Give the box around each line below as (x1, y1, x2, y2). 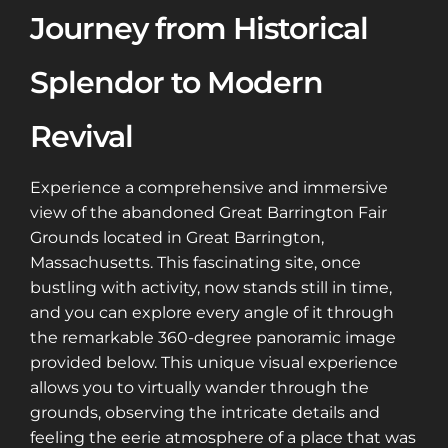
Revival (30, 118, 133, 155)
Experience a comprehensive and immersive (30, 178, 388, 198)
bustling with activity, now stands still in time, (30, 278, 392, 298)
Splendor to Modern (30, 64, 323, 101)
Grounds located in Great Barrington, (30, 228, 324, 248)
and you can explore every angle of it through (30, 303, 394, 323)
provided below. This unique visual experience (30, 353, 398, 373)
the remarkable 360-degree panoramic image (30, 328, 396, 348)
